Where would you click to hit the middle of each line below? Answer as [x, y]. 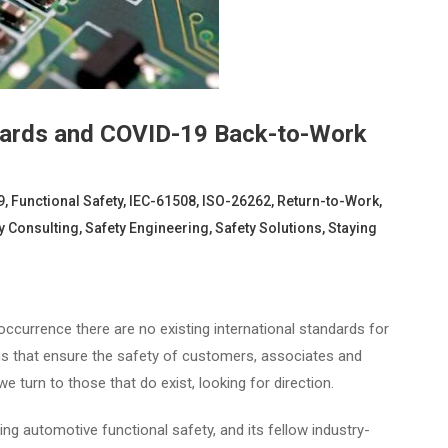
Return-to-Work [328, 200]
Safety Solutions [268, 227]
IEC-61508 [162, 200]
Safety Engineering [147, 227]
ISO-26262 [236, 200]
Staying [352, 227]
